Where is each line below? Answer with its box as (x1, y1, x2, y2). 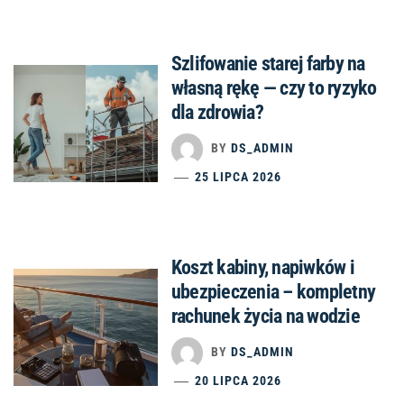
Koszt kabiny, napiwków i (171, 256, 354, 280)
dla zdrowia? (171, 101, 263, 124)
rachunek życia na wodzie (171, 305, 360, 328)
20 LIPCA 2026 (195, 373, 282, 389)
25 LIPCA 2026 (195, 170, 282, 185)
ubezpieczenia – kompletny (171, 280, 376, 304)
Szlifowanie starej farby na (171, 52, 365, 76)
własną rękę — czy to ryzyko (171, 77, 377, 100)
